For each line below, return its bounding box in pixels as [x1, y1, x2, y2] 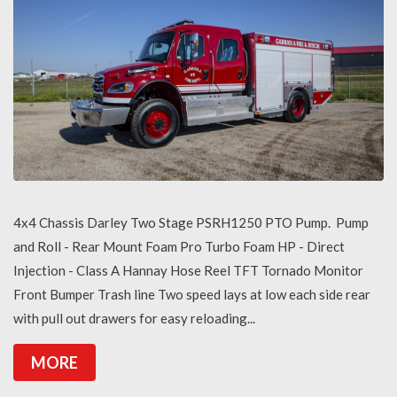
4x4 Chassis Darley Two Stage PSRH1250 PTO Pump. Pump [13, 214, 369, 230]
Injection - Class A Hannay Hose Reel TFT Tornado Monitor [13, 261, 363, 278]
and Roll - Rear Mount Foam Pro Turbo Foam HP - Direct [13, 237, 345, 254]
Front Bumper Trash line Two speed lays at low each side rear [13, 285, 370, 302]
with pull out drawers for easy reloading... [13, 309, 255, 326]
